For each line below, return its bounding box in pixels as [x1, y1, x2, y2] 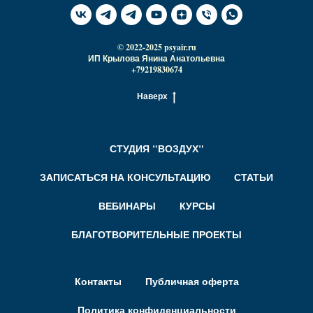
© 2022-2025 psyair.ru [117, 41, 196, 54]
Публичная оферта [145, 274, 239, 289]
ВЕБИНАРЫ [98, 198, 156, 214]
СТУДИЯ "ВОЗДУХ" [109, 141, 204, 156]
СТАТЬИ [234, 170, 273, 185]
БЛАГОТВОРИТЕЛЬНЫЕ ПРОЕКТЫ [71, 227, 242, 242]
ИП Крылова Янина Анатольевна [88, 52, 225, 65]
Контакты [74, 274, 122, 289]
